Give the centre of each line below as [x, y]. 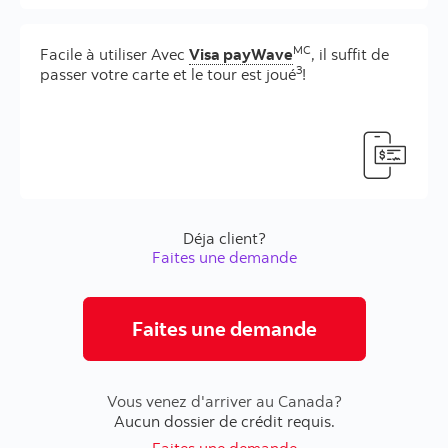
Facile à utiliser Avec [114, 53]
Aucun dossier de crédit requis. [224, 420]
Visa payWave [241, 53]
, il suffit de [350, 53]
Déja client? [224, 237]
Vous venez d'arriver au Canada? [224, 400]
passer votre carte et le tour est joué [168, 73]
